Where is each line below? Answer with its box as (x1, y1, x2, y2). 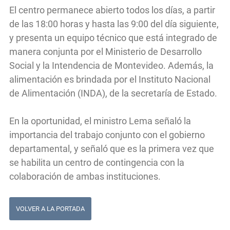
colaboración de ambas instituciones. (9, 170, 161, 182)
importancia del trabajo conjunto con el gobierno (9, 129, 205, 140)
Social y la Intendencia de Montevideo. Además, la (9, 60, 214, 71)
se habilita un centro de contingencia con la (9, 157, 184, 168)
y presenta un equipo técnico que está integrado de (9, 32, 217, 43)
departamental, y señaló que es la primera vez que (9, 143, 214, 154)
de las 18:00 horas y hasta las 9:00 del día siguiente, (9, 18, 219, 29)
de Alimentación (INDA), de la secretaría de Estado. (9, 87, 217, 99)
